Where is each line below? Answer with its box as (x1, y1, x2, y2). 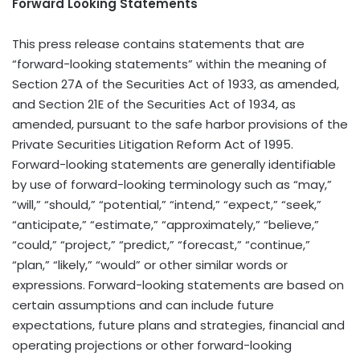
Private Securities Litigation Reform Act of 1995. (12, 135, 293, 153)
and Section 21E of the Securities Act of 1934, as (12, 95, 296, 112)
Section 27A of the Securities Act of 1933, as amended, (12, 75, 339, 92)
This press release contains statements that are (12, 35, 305, 52)
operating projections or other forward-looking (12, 336, 292, 354)
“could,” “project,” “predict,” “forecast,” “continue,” (12, 235, 310, 253)
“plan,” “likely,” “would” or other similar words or (12, 256, 288, 273)
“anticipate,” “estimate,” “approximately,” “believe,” (12, 215, 319, 233)
